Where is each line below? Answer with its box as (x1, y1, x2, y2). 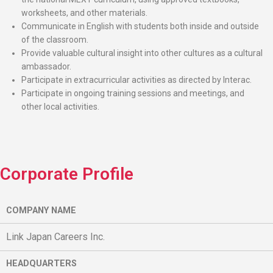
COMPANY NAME (6, 205, 76, 216)
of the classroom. (21, 34, 88, 44)
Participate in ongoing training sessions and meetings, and (21, 88, 244, 98)
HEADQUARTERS (6, 258, 77, 269)
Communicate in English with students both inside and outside (21, 21, 259, 31)
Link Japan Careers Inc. (6, 230, 105, 243)
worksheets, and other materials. (21, 7, 147, 18)
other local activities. (21, 101, 99, 112)
